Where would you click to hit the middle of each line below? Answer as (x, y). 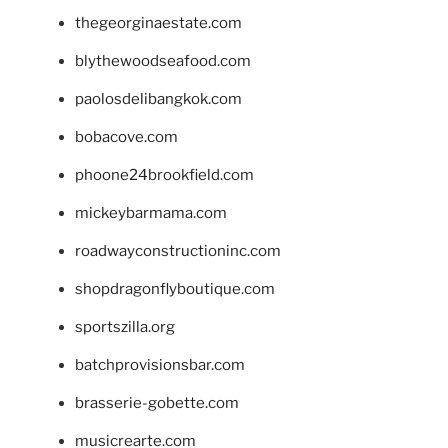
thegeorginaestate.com (158, 23)
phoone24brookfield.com (164, 175)
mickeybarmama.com (151, 213)
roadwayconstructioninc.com (178, 251)
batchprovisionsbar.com (160, 365)
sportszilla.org (125, 327)
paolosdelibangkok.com (158, 99)
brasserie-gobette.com (157, 403)
